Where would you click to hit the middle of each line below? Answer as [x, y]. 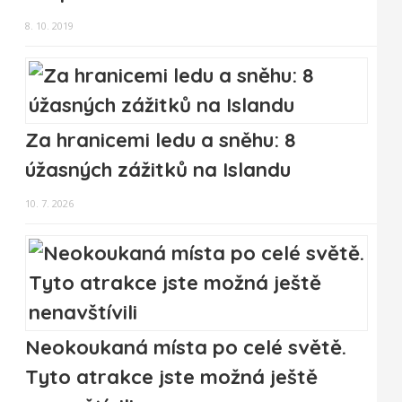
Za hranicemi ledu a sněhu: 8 [161, 140]
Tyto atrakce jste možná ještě [171, 377]
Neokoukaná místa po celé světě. [186, 348]
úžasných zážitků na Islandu [158, 170]
